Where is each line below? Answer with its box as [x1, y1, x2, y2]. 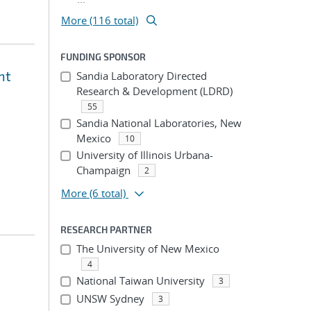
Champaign [76, 163, 131, 177]
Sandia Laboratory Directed [76, 69, 207, 83]
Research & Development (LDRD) [76, 84, 233, 98]
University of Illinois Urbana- [76, 148, 213, 162]
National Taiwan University [76, 274, 205, 287]
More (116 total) [61, 13, 138, 27]
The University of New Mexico [76, 242, 219, 255]
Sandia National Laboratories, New [76, 116, 242, 130]
